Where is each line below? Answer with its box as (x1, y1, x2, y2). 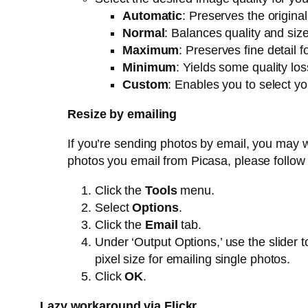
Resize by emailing (67, 107, 177, 122)
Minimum (122, 60, 177, 75)
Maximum (122, 43, 179, 58)
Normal (122, 26, 165, 41)
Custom (122, 78, 168, 92)
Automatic (122, 9, 183, 23)
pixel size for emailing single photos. (95, 252, 291, 267)
